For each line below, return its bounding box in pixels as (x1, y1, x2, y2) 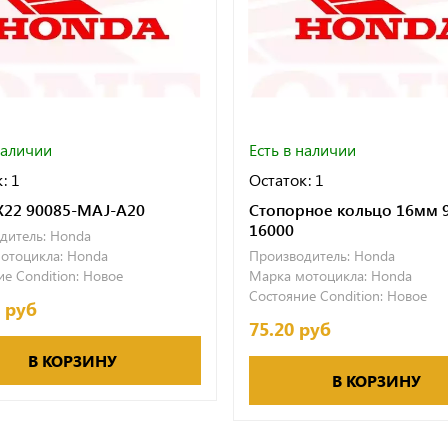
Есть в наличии (248, 138, 356, 160)
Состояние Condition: (248, 285, 383, 305)
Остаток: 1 (248, 168, 324, 190)
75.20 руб (248, 316, 331, 341)
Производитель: (248, 245, 350, 265)
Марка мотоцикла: (248, 265, 367, 285)
